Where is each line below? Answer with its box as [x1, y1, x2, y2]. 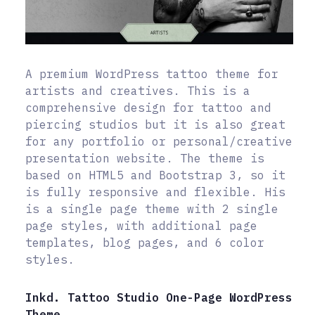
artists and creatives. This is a [25, 83, 250, 98]
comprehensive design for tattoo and [25, 100, 271, 115]
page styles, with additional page [25, 218, 257, 233]
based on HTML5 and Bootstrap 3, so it [25, 167, 285, 182]
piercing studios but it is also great [25, 117, 285, 131]
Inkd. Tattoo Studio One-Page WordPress [25, 290, 292, 304]
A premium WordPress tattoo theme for [25, 66, 278, 81]
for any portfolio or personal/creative [25, 134, 292, 148]
